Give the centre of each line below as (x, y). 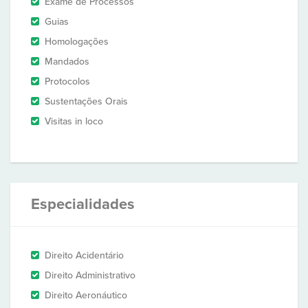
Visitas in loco (74, 121)
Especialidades (83, 204)
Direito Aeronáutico (86, 295)
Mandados (67, 62)
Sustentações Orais (86, 101)
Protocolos (67, 81)
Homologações (77, 42)
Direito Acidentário (84, 255)
